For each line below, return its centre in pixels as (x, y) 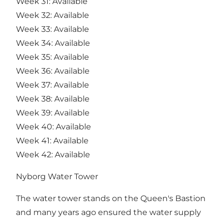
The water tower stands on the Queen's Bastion (111, 199)
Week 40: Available (54, 127)
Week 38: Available (53, 99)
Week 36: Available (53, 71)
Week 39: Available (53, 113)
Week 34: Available (53, 43)
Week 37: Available (53, 85)
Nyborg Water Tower (57, 177)
